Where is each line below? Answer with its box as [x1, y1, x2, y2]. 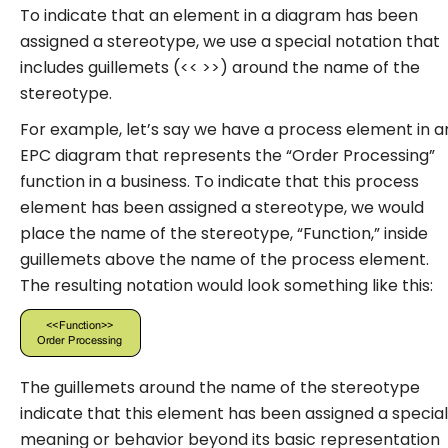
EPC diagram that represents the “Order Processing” [20, 144, 435, 167]
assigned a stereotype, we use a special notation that [20, 30, 440, 53]
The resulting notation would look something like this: [20, 274, 433, 297]
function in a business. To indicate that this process [20, 170, 419, 193]
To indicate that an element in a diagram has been [20, 4, 418, 27]
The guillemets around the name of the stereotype [20, 376, 420, 399]
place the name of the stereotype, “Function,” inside [20, 222, 428, 245]
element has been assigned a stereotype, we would [20, 196, 424, 219]
